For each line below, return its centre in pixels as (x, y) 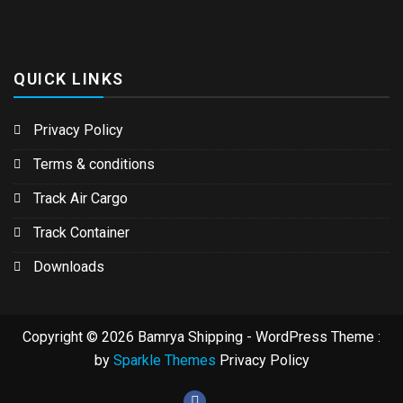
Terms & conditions (94, 164)
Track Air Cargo (81, 198)
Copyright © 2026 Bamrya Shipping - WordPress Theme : (201, 336)
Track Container (81, 232)
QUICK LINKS (69, 78)
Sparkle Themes (164, 360)
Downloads (69, 266)
